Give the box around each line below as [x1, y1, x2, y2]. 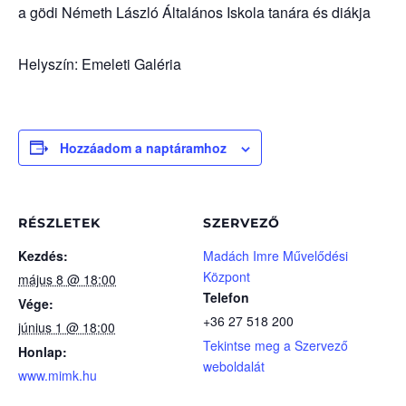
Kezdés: [18, 246, 68, 265]
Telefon [203, 287, 249, 306]
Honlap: [18, 342, 67, 361]
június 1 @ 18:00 [18, 317, 115, 336]
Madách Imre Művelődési [203, 246, 348, 265]
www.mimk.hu [18, 365, 97, 384]
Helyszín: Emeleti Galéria [18, 53, 181, 74]
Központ [203, 266, 250, 285]
